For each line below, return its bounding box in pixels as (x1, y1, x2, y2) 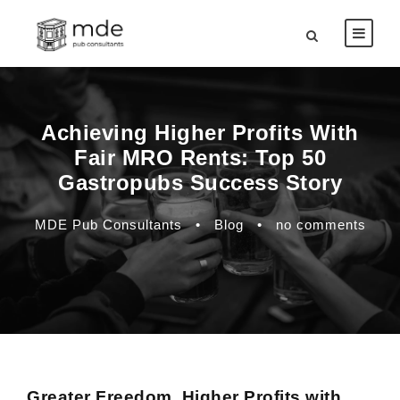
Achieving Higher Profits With (41, 121, 359, 145)
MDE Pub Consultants (34, 217, 182, 232)
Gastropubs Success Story (58, 171, 342, 195)
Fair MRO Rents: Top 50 (74, 146, 326, 170)
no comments (275, 217, 366, 232)
